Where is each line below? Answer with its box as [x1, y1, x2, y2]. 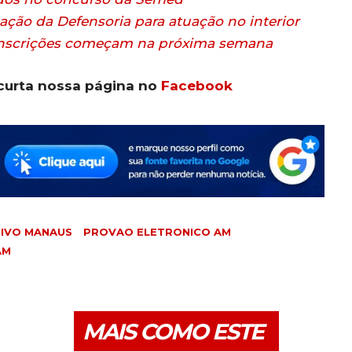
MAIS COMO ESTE [82, 318, 263, 346]
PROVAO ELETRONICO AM [83, 225, 231, 239]
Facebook [161, 77, 233, 93]
